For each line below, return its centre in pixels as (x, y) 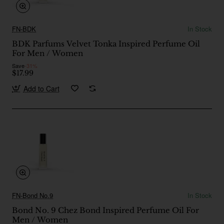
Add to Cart (41, 88)
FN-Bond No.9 (32, 195)
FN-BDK (24, 28)
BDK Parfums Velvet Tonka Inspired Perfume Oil (106, 43)
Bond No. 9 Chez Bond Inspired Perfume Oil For (105, 210)
